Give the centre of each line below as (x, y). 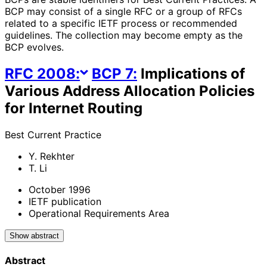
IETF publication (65, 201)
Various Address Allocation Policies (130, 91)
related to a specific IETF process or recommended (121, 23)
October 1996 (60, 189)
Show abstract (34, 235)
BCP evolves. (34, 47)
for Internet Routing (74, 108)
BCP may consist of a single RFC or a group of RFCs (123, 11)
